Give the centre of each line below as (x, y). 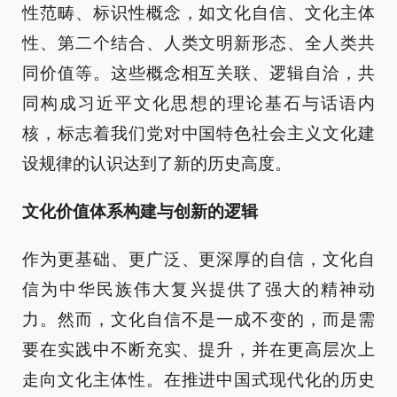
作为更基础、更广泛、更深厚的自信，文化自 (198, 259)
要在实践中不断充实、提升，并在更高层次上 (198, 350)
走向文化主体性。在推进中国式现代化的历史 (198, 380)
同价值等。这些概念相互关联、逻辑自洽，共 (198, 73)
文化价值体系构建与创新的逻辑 (140, 211)
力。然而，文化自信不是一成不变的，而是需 (198, 319)
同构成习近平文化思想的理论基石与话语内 (198, 103)
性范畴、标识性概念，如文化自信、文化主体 (198, 13)
